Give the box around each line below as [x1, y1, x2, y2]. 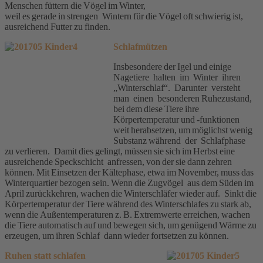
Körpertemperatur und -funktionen [113, 114, 241, 124]
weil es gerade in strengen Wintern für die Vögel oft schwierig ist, [5, 11, 245, 21]
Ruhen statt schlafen [5, 250, 86, 261]
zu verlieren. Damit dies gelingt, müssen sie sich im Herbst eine [5, 146, 237, 156]
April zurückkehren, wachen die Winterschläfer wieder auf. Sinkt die [5, 188, 258, 198]
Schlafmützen [113, 41, 167, 52]
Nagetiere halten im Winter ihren [113, 72, 242, 82]
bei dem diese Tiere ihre [113, 103, 201, 114]
